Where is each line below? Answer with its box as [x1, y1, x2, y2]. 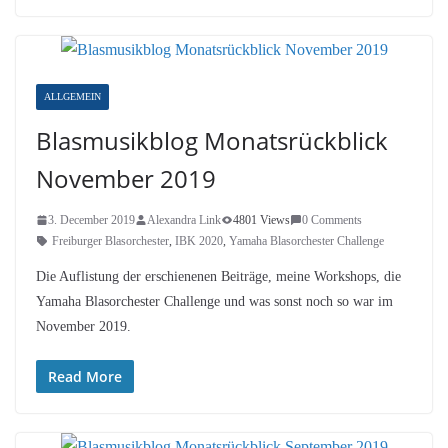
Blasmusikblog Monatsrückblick [36, 123, 388, 157]
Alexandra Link [147, 212, 221, 227]
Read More [48, 366, 122, 386]
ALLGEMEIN [44, 90, 101, 102]
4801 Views [233, 212, 290, 227]
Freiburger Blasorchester [52, 233, 169, 248]
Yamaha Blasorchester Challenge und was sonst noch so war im [36, 293, 393, 309]
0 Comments [302, 212, 362, 227]
